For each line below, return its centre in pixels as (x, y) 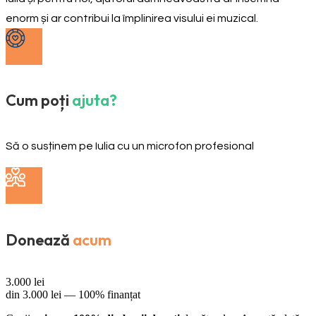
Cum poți (37, 101)
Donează (38, 239)
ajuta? (95, 101)
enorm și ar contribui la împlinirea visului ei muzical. (132, 18)
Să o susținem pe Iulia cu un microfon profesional (130, 146)
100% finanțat (109, 294)
